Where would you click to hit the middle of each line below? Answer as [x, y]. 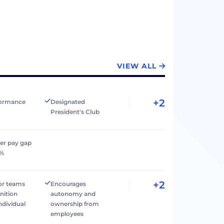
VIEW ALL [137, 66]
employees [67, 213]
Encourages [68, 183]
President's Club [75, 111]
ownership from [75, 203]
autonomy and [73, 193]
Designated [68, 101]
